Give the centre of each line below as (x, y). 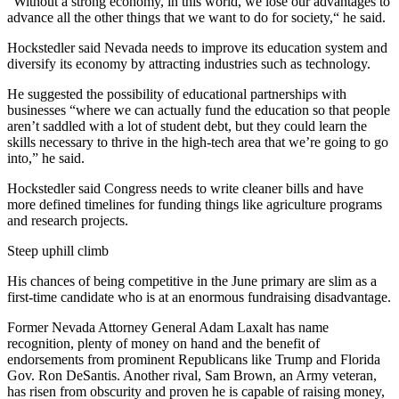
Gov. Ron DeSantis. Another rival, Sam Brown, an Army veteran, (192, 375)
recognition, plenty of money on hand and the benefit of (163, 343)
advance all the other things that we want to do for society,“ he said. (196, 17)
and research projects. (68, 220)
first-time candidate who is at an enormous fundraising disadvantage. (199, 297)
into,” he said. (46, 158)
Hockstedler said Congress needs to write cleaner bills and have (185, 188)
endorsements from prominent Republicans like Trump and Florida (194, 359)
